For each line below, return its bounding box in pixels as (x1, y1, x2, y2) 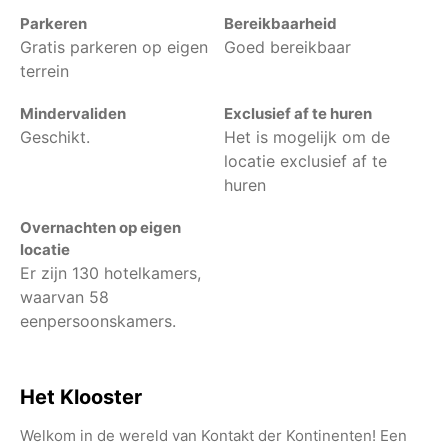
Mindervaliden (20, 103, 126, 123)
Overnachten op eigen (20, 217, 181, 237)
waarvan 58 (20, 286, 109, 307)
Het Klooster (20, 384, 142, 409)
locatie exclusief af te (224, 150, 387, 171)
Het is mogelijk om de (224, 126, 390, 147)
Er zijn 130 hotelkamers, (20, 262, 201, 283)
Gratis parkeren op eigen (20, 36, 208, 57)
